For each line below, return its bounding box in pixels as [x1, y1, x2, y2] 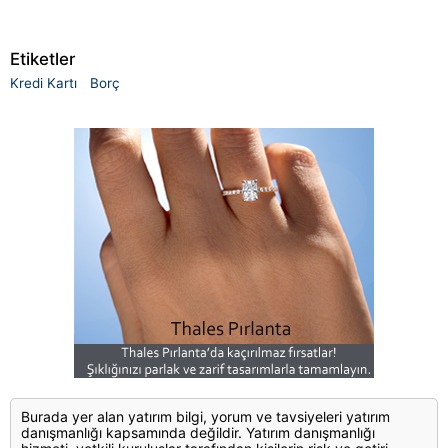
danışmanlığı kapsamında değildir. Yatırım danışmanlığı [21, 424, 375, 442]
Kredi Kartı [10, 75, 77, 92]
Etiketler [10, 49, 75, 70]
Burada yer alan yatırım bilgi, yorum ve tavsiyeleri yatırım [21, 408, 390, 426]
